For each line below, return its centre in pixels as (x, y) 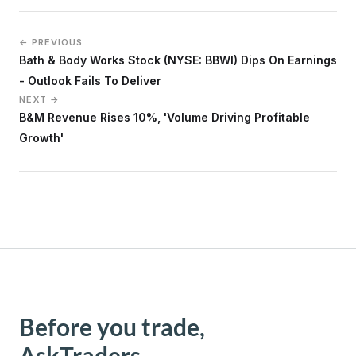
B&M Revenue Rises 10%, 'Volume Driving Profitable (164, 117)
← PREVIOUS (51, 42)
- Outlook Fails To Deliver (90, 80)
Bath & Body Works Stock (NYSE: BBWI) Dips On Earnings (178, 60)
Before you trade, (112, 326)
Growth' (41, 137)
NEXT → (39, 99)
